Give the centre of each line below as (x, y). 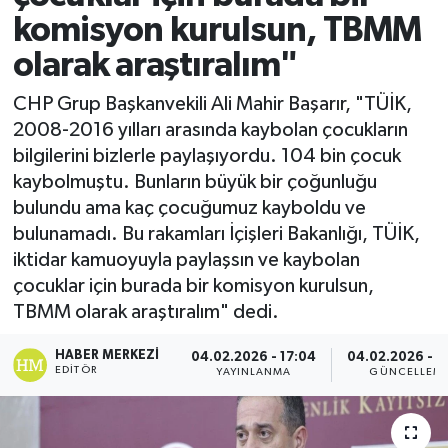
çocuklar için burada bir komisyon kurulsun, (193, 286)
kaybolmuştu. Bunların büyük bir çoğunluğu (194, 182)
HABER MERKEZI (107, 355)
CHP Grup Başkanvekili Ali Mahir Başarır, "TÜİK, (212, 104)
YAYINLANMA (254, 372)
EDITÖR (76, 369)
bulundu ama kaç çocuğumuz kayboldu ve (189, 208)
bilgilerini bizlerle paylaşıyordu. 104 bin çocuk (206, 156)
